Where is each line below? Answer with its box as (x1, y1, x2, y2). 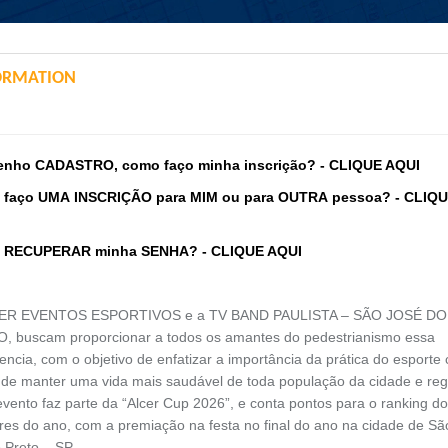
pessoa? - (332, 189, 400, 206)
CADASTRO (35, 157, 114, 174)
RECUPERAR (4, 243, 91, 260)
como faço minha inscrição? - (122, 157, 325, 174)
